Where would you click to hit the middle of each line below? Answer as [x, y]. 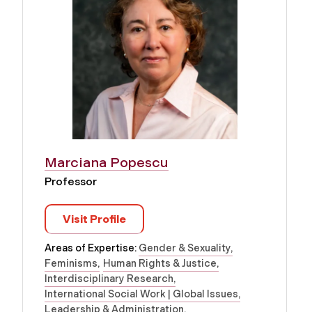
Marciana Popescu [107, 162]
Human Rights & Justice [160, 263]
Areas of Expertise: [92, 248]
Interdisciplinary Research [109, 278]
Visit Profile [94, 219]
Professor [71, 181]
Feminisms [71, 263]
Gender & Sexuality [185, 248]
